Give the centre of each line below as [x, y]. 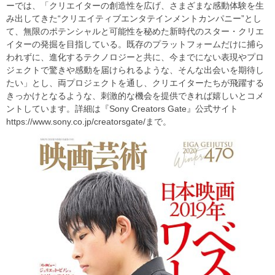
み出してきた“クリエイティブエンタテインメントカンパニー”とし [134, 19]
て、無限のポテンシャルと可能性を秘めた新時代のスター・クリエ [135, 32]
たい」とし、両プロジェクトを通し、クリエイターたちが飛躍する [135, 83]
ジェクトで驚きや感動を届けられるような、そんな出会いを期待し [135, 70]
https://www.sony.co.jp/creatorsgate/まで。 [89, 122]
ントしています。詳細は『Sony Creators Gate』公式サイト [122, 109]
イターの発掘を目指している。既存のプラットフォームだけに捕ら [135, 45]
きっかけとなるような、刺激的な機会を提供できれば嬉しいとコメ [135, 96]
